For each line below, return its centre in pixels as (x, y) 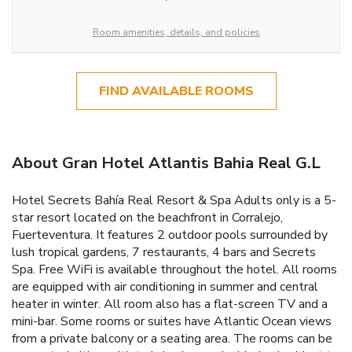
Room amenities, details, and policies (176, 32)
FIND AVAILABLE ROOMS (176, 91)
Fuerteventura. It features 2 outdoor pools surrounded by (170, 235)
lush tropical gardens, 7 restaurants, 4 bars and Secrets (164, 252)
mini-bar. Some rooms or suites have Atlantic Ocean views (172, 321)
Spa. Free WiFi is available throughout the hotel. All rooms (174, 269)
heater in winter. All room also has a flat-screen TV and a (170, 304)
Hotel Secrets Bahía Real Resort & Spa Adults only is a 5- (174, 200)
